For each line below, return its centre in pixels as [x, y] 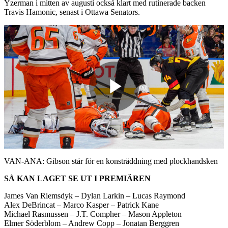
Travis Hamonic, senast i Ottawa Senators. [72, 12]
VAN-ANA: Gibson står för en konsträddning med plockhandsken [111, 161]
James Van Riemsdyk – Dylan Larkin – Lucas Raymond [95, 195]
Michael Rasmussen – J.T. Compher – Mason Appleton [93, 214]
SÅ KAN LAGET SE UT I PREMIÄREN [77, 178]
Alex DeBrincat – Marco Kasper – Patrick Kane [81, 205]
